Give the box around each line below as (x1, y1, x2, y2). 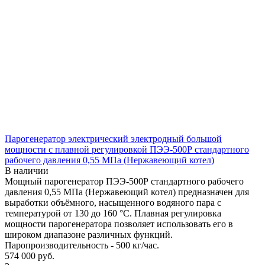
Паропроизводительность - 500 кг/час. (5, 240, 159, 250)
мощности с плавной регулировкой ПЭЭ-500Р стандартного (5, 144, 249, 154)
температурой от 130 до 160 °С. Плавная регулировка (5, 208, 221, 218)
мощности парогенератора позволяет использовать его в (5, 218, 233, 229)
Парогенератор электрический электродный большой (5, 133, 222, 144)
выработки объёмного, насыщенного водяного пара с (5, 197, 221, 208)
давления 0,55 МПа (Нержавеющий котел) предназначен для (5, 186, 249, 197)
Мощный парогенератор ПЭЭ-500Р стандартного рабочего (5, 176, 244, 186)
